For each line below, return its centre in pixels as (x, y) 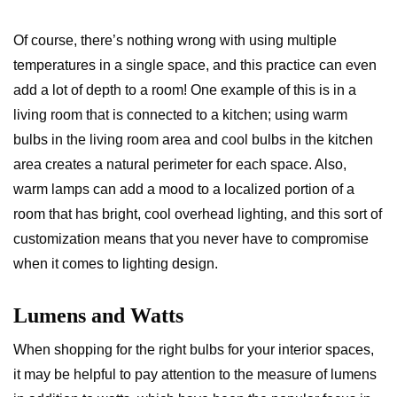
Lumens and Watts (98, 315)
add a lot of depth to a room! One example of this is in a (185, 90)
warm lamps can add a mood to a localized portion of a (184, 189)
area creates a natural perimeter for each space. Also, (180, 164)
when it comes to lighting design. (116, 264)
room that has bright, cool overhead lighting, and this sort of (198, 214)
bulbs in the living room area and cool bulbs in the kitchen (193, 140)
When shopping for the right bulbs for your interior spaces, (194, 350)
